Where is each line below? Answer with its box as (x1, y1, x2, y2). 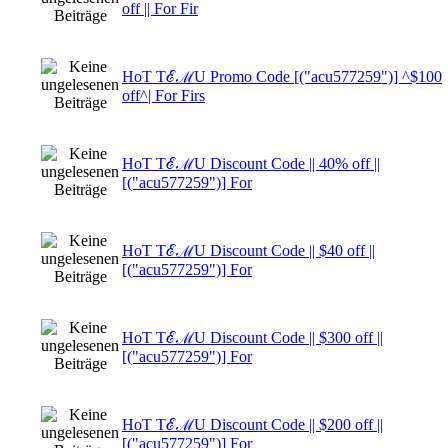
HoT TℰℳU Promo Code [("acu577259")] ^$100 (122, 67, 442, 85)
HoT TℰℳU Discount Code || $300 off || (122, 328, 383, 346)
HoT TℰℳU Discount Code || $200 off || (122, 415, 383, 433)
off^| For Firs (122, 86, 205, 104)
